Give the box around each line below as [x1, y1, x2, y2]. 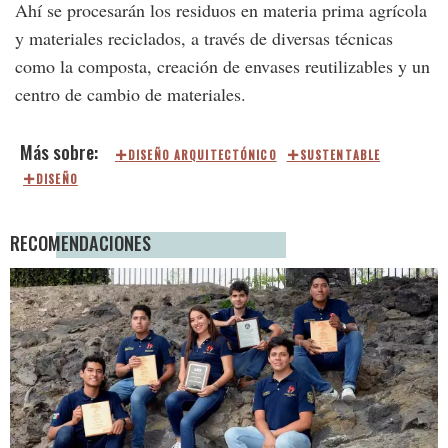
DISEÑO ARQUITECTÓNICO [128, 147, 277, 164]
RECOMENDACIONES [10, 229, 151, 257]
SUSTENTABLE [299, 147, 381, 164]
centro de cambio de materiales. [15, 82, 246, 107]
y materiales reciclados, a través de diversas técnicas [15, 26, 393, 51]
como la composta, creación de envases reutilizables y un [15, 54, 430, 79]
